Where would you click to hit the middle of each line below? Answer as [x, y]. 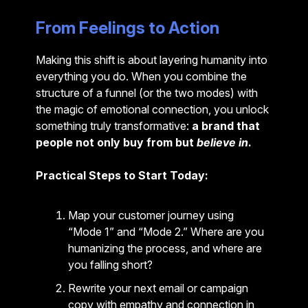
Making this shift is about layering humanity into [152, 59]
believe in [222, 142]
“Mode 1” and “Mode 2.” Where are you [166, 231]
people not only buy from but [116, 142]
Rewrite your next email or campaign [158, 288]
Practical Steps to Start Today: [122, 175]
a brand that [226, 125]
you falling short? [110, 264]
